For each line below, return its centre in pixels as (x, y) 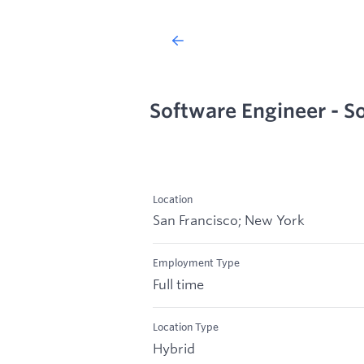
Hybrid (174, 348)
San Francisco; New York (229, 220)
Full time (178, 284)
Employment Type (196, 263)
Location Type (186, 327)
